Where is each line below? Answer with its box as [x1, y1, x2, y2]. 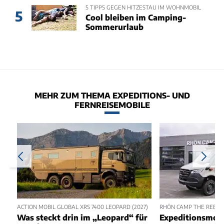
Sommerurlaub [85, 21, 143, 31]
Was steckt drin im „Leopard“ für [17, 212, 147, 222]
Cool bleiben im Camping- [85, 12, 186, 22]
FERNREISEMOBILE [74, 99, 150, 109]
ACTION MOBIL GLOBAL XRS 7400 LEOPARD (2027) [17, 202, 148, 210]
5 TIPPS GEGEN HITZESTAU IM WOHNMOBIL [85, 3, 201, 11]
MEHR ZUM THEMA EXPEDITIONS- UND [34, 90, 190, 100]
